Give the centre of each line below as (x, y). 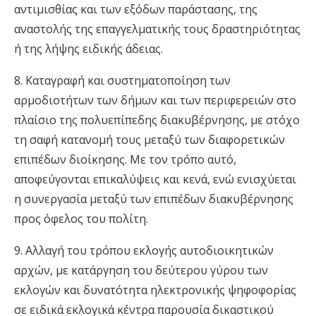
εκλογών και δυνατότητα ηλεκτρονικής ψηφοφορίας (155, 290)
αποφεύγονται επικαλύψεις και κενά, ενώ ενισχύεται (155, 179)
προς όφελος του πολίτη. (81, 219)
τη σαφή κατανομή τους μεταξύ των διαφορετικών (150, 140)
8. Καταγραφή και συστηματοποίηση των (122, 80)
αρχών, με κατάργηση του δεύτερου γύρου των (141, 270)
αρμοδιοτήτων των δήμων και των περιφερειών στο (155, 100)
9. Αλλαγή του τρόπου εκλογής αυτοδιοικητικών (144, 250)
